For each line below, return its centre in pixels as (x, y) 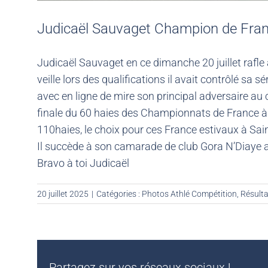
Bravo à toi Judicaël (83, 163)
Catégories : (119, 194)
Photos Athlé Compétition (189, 194)
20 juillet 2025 (63, 194)
